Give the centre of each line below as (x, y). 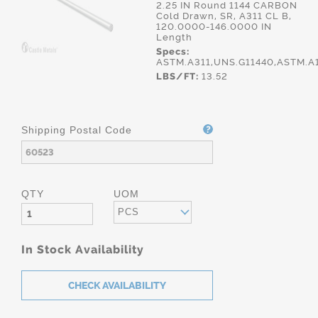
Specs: (173, 51)
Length (174, 37)
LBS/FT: (177, 76)
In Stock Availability (83, 250)
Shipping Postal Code (77, 130)
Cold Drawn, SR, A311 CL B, (224, 16)
